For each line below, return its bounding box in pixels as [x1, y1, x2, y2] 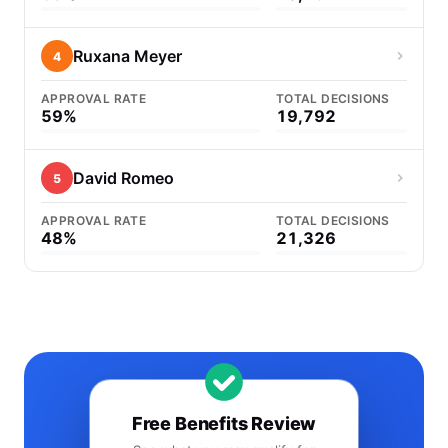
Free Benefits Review [131, 413, 317, 434]
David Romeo [73, 168, 174, 188]
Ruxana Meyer [73, 46, 182, 66]
